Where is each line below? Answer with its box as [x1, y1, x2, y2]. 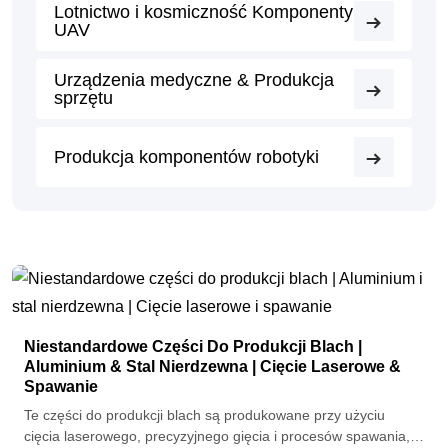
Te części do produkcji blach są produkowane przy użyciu [24, 407, 385, 424]
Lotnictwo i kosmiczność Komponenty [54, 2, 353, 23]
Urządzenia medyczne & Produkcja [54, 70, 334, 91]
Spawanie [24, 378, 98, 396]
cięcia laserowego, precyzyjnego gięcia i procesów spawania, [24, 428, 410, 445]
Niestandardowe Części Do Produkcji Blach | [24, 338, 362, 356]
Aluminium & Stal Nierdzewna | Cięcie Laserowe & [24, 358, 401, 376]
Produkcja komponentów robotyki [54, 147, 319, 168]
